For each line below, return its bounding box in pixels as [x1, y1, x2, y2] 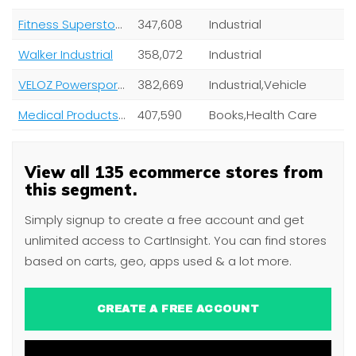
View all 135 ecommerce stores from [25, 162, 323, 182]
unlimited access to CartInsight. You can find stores [25, 232, 327, 249]
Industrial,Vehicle [209, 76, 307, 93]
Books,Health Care [209, 106, 317, 123]
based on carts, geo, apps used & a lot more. [25, 253, 292, 269]
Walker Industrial [18, 46, 113, 63]
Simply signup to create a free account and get [25, 211, 304, 228]
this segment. [25, 180, 137, 199]
